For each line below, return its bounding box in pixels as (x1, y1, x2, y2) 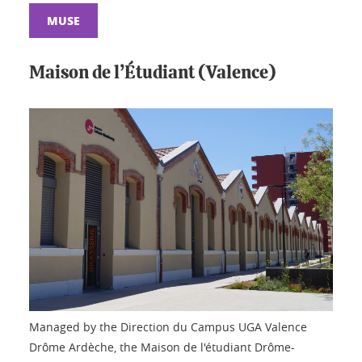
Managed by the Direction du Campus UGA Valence (29, 318, 307, 335)
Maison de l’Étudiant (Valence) (29, 64, 276, 82)
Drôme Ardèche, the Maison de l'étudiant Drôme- (29, 339, 295, 355)
